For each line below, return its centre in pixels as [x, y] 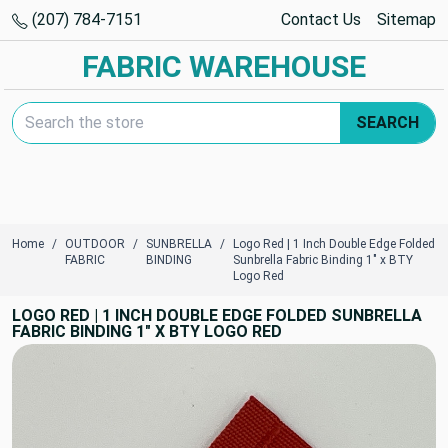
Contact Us [321, 19]
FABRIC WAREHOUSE [224, 66]
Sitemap [406, 19]
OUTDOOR [95, 244]
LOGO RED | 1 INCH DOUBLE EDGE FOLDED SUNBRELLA [217, 315]
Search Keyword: [70, 112]
